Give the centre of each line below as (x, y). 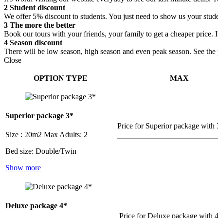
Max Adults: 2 (66, 135)
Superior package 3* (39, 116)
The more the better (42, 25)
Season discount (35, 42)
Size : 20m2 (25, 135)
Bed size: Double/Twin (41, 151)
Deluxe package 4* (36, 206)
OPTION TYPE (60, 78)
